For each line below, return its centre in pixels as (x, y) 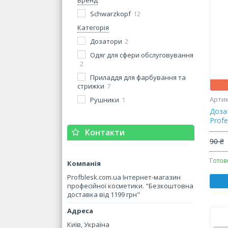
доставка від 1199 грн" (104, 194)
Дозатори (106, 41)
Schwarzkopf (110, 14)
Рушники (105, 100)
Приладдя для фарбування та (138, 77)
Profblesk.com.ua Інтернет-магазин (124, 177)
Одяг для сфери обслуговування (142, 55)
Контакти (105, 132)
